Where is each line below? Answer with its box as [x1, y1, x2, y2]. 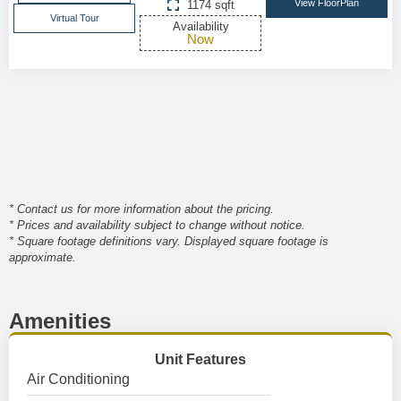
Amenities [9, 309, 111, 333]
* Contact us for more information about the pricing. [9, 202, 274, 216]
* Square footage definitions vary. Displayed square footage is [9, 235, 328, 248]
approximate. [9, 251, 76, 264]
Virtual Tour [49, 12, 99, 23]
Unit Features [155, 352, 246, 367]
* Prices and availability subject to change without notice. [9, 218, 305, 232]
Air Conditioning [27, 371, 130, 387]
